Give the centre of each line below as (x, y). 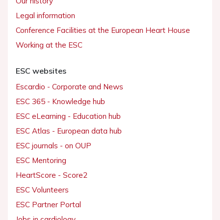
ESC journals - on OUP (54, 146)
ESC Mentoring (41, 161)
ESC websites (41, 71)
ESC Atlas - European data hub (69, 131)
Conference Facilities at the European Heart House (103, 30)
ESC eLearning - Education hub (68, 116)
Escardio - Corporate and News (69, 87)
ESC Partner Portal (48, 205)
